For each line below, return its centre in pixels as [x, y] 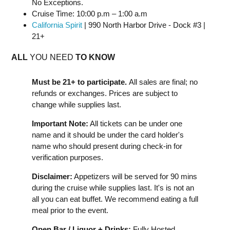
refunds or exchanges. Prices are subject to [105, 93]
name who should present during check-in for [107, 146]
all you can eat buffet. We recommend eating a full [115, 199]
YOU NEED [52, 57]
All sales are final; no [163, 82]
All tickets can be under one [135, 123]
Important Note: [60, 123]
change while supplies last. [76, 104]
